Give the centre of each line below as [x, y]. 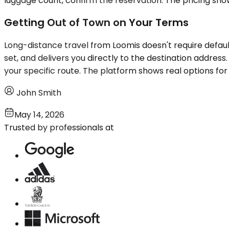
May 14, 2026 [39, 114]
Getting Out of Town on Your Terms [96, 23]
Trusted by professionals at [59, 127]
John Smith [39, 93]
